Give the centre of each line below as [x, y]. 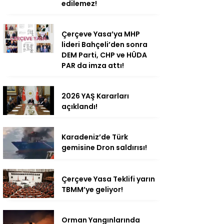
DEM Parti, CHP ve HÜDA [104, 55]
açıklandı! [79, 107]
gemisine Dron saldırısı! [104, 148]
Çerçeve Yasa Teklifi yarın [108, 179]
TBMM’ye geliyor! [92, 190]
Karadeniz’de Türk [95, 137]
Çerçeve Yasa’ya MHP [101, 34]
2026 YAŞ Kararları [95, 96]
